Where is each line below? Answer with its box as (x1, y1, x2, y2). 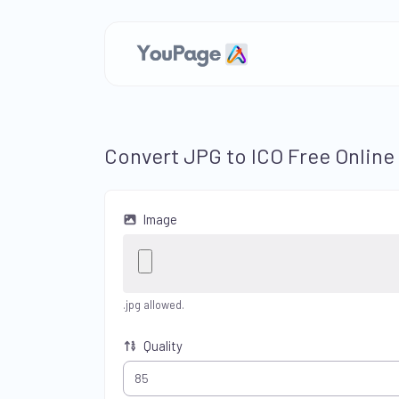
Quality (141, 338, 183, 354)
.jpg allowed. (123, 297, 184, 312)
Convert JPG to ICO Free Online (104, 142, 395, 168)
